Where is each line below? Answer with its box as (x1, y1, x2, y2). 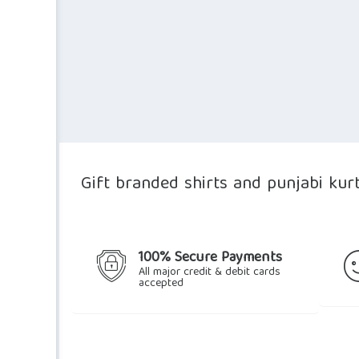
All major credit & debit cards (139, 262, 280, 282)
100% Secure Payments (139, 245, 282, 271)
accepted (139, 273, 184, 293)
